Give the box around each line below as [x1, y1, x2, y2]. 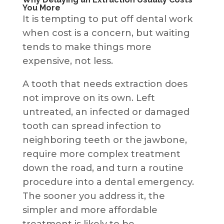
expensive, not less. [22, 55, 113, 66]
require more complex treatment [22, 148, 180, 159]
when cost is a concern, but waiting [22, 27, 190, 38]
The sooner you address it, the [22, 190, 165, 201]
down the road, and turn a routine [22, 162, 183, 173]
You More [22, 2, 60, 12]
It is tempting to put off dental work [22, 13, 192, 24]
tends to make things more [22, 41, 151, 52]
